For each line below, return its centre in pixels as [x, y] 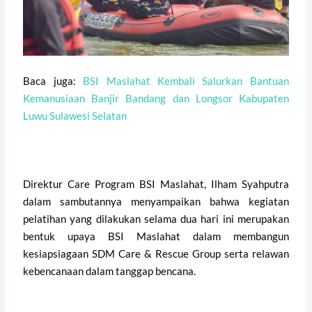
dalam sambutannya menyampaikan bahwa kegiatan [156, 202]
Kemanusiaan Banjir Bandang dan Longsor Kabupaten [156, 99]
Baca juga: [53, 81]
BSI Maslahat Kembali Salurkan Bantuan [186, 81]
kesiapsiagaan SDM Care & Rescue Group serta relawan [156, 254]
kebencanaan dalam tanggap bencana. [110, 271]
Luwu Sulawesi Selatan [75, 116]
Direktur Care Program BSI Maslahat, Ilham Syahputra [156, 184]
